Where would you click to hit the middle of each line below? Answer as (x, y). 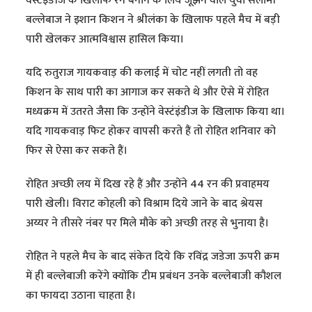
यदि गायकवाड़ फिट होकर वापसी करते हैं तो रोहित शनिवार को (151, 132)
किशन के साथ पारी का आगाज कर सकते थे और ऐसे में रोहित (148, 93)
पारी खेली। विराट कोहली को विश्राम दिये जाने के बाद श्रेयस (145, 204)
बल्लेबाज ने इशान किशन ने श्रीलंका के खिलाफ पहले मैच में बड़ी (153, 20)
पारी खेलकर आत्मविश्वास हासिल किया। (105, 40)
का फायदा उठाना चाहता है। (81, 296)
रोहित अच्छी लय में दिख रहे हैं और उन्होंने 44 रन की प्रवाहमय (148, 185)
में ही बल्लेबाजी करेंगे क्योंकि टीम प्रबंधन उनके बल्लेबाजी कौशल (154, 276)
